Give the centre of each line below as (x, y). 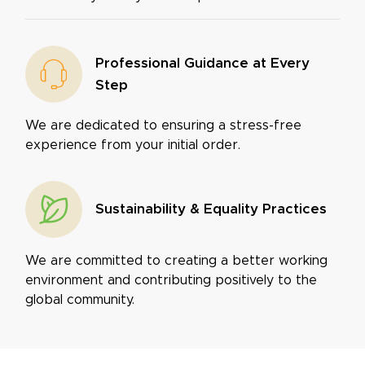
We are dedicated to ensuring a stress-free (163, 125)
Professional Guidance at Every (202, 63)
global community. (80, 299)
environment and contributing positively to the (171, 280)
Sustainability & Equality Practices (211, 209)
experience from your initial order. (133, 145)
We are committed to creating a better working (176, 260)
